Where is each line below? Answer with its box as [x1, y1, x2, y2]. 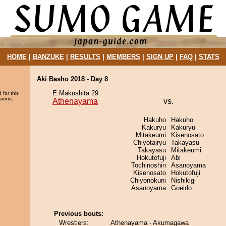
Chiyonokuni [130, 177, 166, 184]
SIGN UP [146, 53, 174, 61]
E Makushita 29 [52, 89, 98, 97]
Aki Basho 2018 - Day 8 [37, 75, 108, 83]
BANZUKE [32, 53, 64, 61]
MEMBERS [106, 53, 140, 61]
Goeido [171, 184, 192, 192]
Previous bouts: [54, 210, 103, 217]
